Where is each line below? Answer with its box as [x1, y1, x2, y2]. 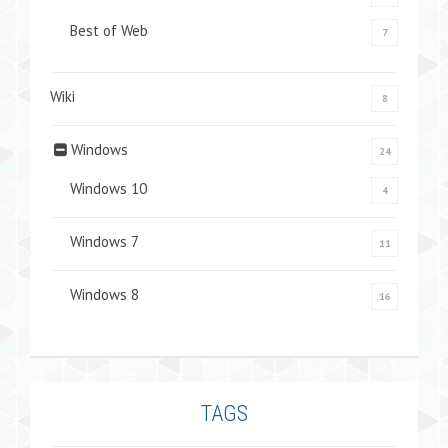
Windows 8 [70, 285, 139, 304]
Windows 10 [70, 179, 147, 198]
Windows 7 [70, 232, 139, 251]
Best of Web [70, 21, 148, 40]
